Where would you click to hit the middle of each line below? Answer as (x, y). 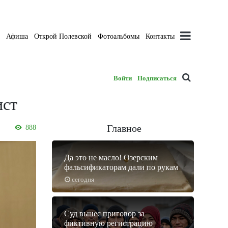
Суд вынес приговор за (104, 214)
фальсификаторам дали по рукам (121, 167)
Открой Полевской (63, 36)
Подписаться (157, 78)
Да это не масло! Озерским (111, 158)
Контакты (160, 36)
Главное (124, 129)
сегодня (83, 180)
